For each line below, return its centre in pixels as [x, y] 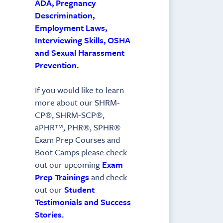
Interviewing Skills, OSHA [83, 40]
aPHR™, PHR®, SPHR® [78, 127]
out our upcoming [68, 164]
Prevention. [57, 65]
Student [79, 189]
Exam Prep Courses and [77, 139]
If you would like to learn [79, 90]
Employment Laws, [71, 27]
